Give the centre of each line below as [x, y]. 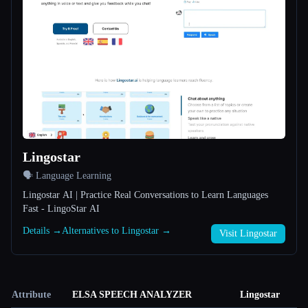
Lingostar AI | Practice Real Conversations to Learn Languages [145, 195]
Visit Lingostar [248, 234]
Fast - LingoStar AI [61, 209]
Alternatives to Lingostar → [117, 231]
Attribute [31, 295]
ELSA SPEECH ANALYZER [132, 295]
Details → [42, 231]
